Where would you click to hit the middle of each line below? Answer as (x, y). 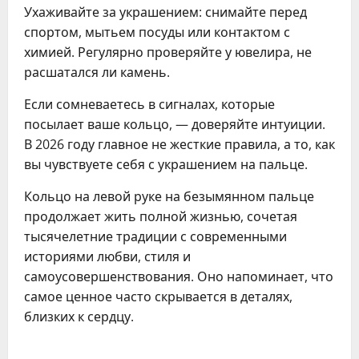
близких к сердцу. (79, 317)
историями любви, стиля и (107, 257)
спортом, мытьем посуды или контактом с (157, 32)
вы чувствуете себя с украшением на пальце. (166, 165)
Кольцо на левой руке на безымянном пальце (169, 197)
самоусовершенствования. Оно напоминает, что (179, 277)
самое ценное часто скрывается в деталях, (158, 297)
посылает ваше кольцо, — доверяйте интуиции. (175, 125)
